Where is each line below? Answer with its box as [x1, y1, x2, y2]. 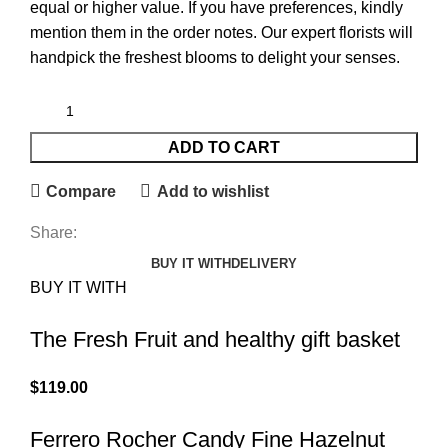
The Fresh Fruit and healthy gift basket [30, 327, 400, 353]
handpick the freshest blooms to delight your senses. [30, 49, 400, 67]
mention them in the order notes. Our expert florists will [30, 24, 413, 42]
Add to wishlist [156, 182, 269, 200]
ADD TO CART [168, 139, 280, 157]
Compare [46, 182, 117, 200]
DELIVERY [231, 256, 297, 272]
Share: [30, 224, 77, 242]
